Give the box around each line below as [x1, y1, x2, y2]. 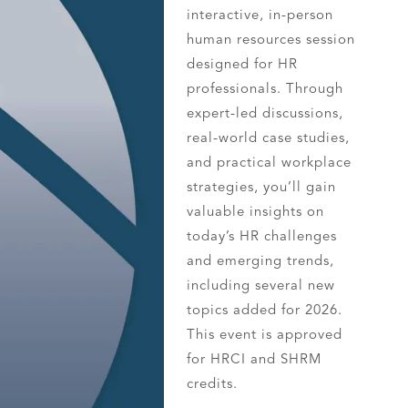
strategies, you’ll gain [187, 178, 337, 195]
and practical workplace [187, 154, 352, 170]
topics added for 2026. [187, 301, 343, 318]
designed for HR [187, 56, 299, 72]
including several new [187, 277, 336, 293]
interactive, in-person [187, 6, 334, 23]
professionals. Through [187, 80, 344, 97]
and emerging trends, [187, 252, 335, 269]
